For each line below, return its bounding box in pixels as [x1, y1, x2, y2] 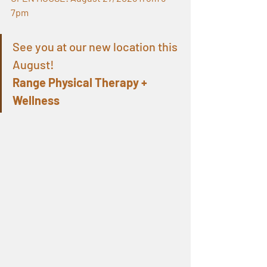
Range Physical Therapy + [13, 75, 150, 90]
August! [13, 57, 54, 72]
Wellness [13, 93, 60, 108]
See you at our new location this [13, 39, 180, 54]
